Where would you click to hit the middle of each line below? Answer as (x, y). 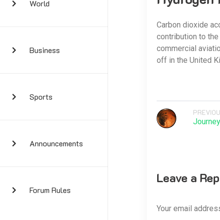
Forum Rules (50, 190)
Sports (41, 96)
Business (45, 50)
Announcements (56, 143)
